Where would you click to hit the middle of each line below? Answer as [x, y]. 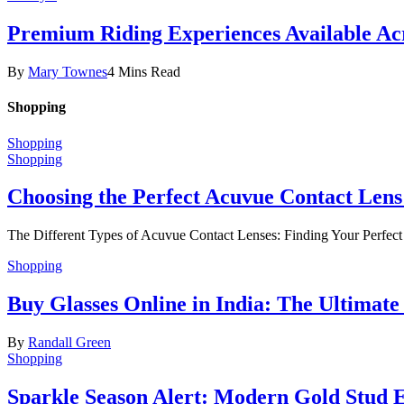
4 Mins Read [144, 72]
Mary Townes [68, 72]
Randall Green [69, 343]
